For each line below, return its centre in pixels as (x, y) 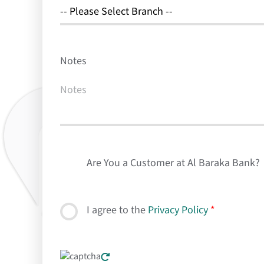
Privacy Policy (178, 210)
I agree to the (117, 210)
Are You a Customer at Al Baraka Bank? (173, 163)
